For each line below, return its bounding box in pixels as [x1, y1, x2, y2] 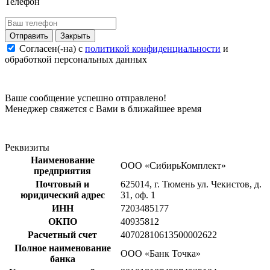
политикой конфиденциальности [85, 43, 221, 54]
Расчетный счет [28, 229, 97, 240]
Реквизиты [5, 142, 49, 152]
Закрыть [60, 31, 90, 40]
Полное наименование [14, 242, 111, 253]
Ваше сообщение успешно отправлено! [5, 92, 166, 103]
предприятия [34, 165, 91, 176]
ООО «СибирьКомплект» [121, 160, 226, 171]
